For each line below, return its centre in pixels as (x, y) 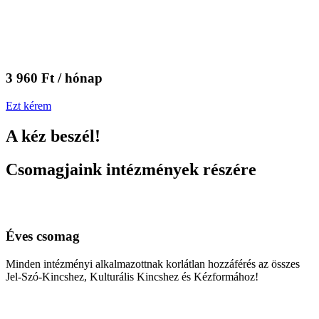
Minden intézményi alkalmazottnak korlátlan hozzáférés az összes (153, 264)
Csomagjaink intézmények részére (131, 169)
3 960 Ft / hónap (54, 78)
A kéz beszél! (53, 136)
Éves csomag (43, 236)
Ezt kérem (28, 105)
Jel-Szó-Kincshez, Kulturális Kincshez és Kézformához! (132, 277)
